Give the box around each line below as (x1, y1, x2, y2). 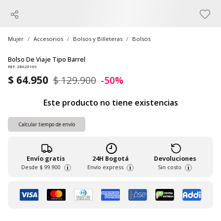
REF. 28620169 (8, 64, 37, 70)
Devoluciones (153, 154, 196, 163)
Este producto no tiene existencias (43, 97, 178, 109)
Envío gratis (27, 154, 66, 163)
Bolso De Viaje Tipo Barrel (8, 55, 85, 64)
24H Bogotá (92, 154, 129, 163)
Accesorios (34, 35, 63, 43)
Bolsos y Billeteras (73, 35, 122, 43)
